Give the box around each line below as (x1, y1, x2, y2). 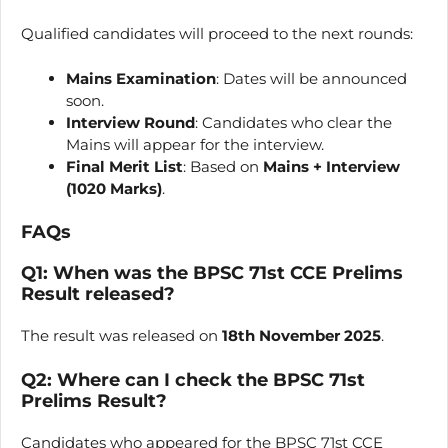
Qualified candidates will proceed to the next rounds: (21, 24, 413, 43)
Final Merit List (66, 156, 183, 176)
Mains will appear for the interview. (66, 134, 324, 154)
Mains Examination (66, 68, 216, 88)
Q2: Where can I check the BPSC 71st (21, 368, 365, 391)
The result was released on (21, 326, 222, 345)
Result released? (21, 283, 175, 305)
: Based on (183, 156, 263, 176)
